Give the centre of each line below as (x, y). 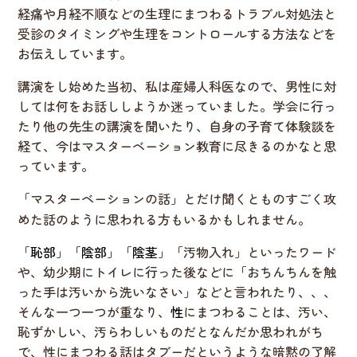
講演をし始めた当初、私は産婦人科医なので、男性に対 (177, 86)
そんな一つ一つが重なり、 (94, 312)
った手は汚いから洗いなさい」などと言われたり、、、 (177, 292)
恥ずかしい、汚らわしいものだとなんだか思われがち (171, 332)
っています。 (56, 166)
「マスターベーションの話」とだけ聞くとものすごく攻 (177, 199)
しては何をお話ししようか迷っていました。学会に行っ (177, 106)
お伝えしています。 (75, 54)
